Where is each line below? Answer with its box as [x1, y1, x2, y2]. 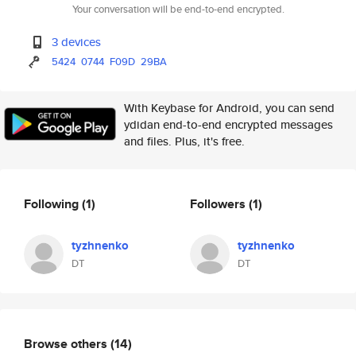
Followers [190, 194, 249, 213]
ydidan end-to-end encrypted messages [124, 116, 333, 133]
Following [24, 194, 82, 213]
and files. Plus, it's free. [124, 133, 245, 149]
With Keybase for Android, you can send [124, 99, 335, 116]
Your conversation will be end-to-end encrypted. [72, 2, 284, 17]
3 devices [52, 33, 102, 50]
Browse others [24, 334, 110, 353]
